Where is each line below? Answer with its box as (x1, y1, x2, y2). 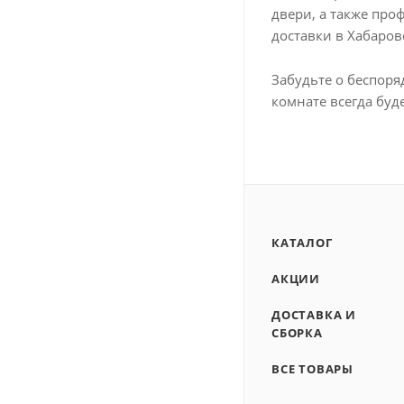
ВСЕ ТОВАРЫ (271, 361, 353, 377)
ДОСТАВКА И (271, 307, 357, 323)
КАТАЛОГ (271, 234, 333, 251)
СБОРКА (271, 325, 323, 341)
